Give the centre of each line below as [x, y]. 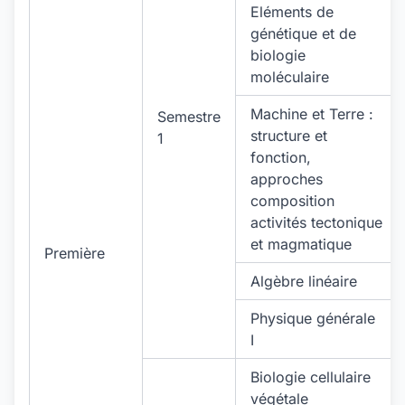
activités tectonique [316, 222]
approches [287, 179]
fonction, [281, 157]
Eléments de [292, 12]
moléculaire [290, 77]
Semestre [189, 117]
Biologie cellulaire [311, 377]
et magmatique [301, 244]
